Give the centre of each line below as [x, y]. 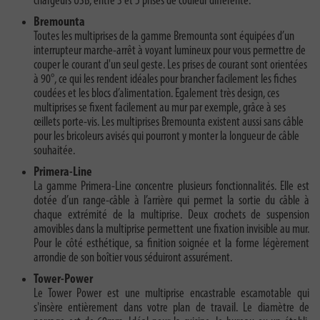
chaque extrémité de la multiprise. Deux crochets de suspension [171, 216]
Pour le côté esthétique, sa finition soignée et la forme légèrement [171, 244]
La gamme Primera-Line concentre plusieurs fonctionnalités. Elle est [171, 187]
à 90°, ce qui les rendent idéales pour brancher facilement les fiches [165, 80]
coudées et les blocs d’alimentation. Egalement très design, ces [156, 94]
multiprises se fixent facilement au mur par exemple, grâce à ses [160, 109]
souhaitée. [54, 151]
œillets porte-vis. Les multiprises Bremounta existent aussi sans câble [169, 123]
